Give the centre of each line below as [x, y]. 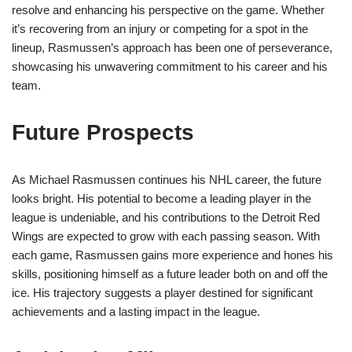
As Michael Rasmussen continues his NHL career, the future [167, 180]
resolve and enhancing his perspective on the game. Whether [168, 10]
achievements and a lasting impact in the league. [136, 312]
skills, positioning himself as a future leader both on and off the [170, 274]
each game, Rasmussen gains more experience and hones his [172, 255]
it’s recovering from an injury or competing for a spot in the [160, 29]
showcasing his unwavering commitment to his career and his [170, 67]
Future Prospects [103, 133]
